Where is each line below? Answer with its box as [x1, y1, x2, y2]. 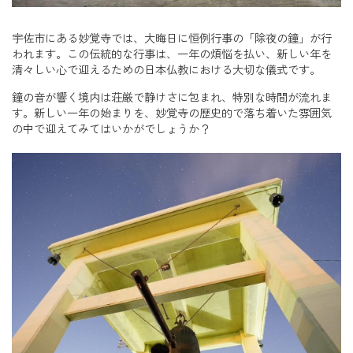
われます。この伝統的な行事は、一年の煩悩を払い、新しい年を [12, 47, 332, 62]
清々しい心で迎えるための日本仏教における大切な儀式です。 [12, 63, 321, 78]
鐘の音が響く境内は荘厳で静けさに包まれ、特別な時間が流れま [12, 90, 332, 105]
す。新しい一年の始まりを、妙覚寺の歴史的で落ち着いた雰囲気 [12, 106, 332, 121]
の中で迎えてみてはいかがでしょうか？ [12, 121, 210, 136]
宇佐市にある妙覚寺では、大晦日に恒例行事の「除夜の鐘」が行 [12, 32, 332, 46]
